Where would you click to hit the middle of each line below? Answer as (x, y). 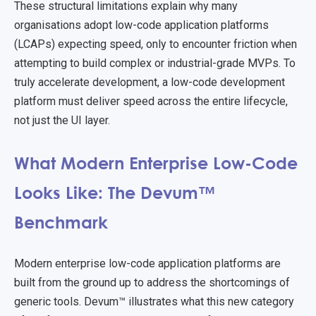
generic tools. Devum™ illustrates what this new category (154, 302)
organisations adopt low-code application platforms (141, 25)
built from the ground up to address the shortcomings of (152, 283)
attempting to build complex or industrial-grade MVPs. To (155, 63)
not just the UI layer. (63, 120)
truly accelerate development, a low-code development (150, 82)
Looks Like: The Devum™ (115, 193)
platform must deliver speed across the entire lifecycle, (151, 101)
